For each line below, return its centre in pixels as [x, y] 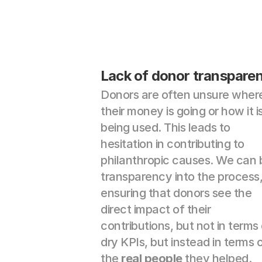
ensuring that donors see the [176, 193]
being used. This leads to [166, 127]
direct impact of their [156, 209]
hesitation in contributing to [173, 144]
